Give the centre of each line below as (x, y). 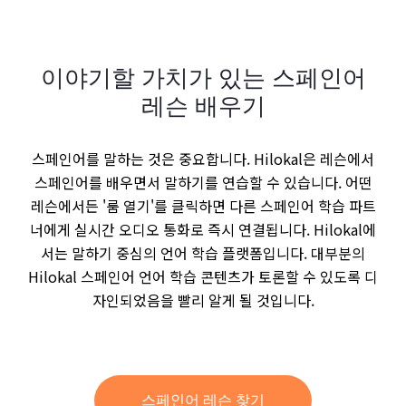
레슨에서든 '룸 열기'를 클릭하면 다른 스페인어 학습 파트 (203, 205)
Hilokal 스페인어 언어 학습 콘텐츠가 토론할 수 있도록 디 (203, 276)
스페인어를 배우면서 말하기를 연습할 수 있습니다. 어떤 (203, 182)
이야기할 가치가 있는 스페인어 (203, 77)
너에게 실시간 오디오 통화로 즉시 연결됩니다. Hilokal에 (203, 229)
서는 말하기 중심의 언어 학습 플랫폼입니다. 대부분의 (203, 252)
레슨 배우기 (203, 105)
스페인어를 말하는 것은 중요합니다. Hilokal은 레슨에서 (203, 158)
